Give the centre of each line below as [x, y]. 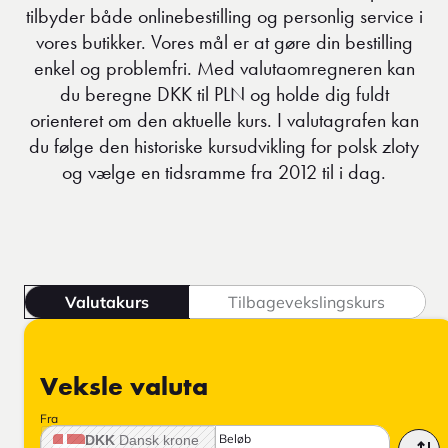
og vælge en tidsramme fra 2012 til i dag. [224, 171]
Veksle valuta [124, 388]
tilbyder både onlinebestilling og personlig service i [224, 15]
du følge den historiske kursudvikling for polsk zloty [224, 145]
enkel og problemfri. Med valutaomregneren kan [224, 67]
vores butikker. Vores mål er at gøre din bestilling [224, 41]
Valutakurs [106, 301]
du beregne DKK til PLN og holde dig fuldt [224, 93]
